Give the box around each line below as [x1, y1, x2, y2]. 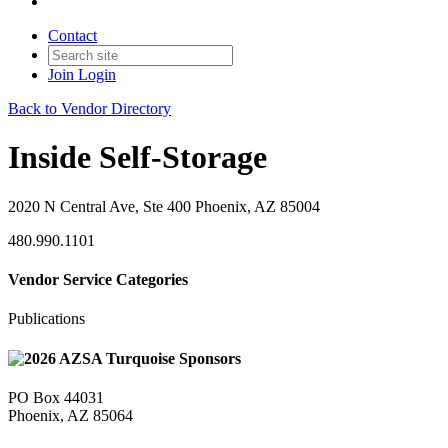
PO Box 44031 [8, 388, 104, 406]
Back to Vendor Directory [8, 100, 171, 117]
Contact [48, 27, 97, 44]
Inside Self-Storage [8, 139, 267, 176]
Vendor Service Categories [8, 271, 188, 289]
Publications [8, 310, 85, 328]
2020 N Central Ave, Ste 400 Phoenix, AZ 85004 [8, 197, 320, 215]
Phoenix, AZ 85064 [8, 406, 133, 424]
